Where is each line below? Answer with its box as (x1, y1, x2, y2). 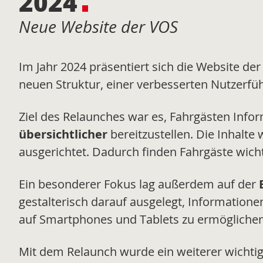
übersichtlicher (19, 126, 107, 143)
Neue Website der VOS (19, 15, 178, 38)
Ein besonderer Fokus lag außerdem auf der (19, 176, 259, 193)
